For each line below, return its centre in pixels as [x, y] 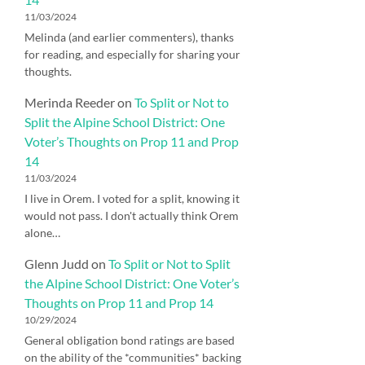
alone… [42, 232]
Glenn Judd [57, 263]
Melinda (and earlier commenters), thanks [129, 37]
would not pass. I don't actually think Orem [132, 215]
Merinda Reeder [70, 102]
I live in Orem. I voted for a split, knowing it [132, 198]
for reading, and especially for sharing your [132, 54]
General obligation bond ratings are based [130, 340]
